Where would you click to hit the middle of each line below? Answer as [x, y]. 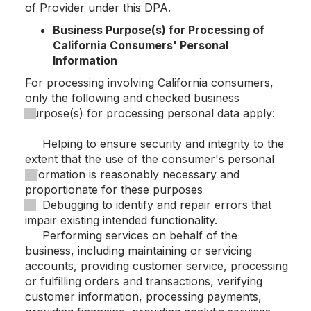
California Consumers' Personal [141, 45]
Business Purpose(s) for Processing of [159, 30]
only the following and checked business [132, 98]
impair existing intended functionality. [123, 220]
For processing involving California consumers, [149, 83]
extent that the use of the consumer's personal [150, 159]
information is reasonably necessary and [132, 174]
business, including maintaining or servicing [138, 251]
